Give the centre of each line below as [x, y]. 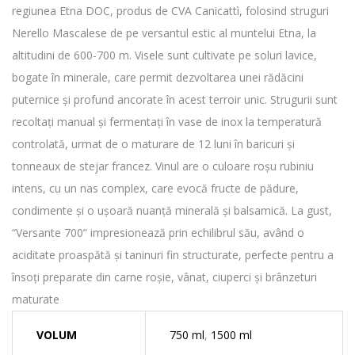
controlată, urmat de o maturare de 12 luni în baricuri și [153, 144]
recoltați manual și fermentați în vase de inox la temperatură [167, 122]
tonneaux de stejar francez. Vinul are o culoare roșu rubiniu [163, 166]
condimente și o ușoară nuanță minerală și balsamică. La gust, [172, 211]
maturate [36, 300]
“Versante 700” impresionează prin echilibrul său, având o [158, 233]
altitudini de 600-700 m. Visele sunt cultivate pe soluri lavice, [164, 55]
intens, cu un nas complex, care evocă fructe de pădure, [155, 189]
